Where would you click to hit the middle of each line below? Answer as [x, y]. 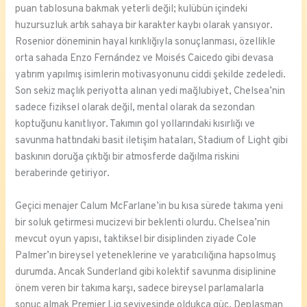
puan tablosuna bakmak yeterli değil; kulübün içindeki [132, 10]
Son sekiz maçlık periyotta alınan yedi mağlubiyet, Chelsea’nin [150, 92]
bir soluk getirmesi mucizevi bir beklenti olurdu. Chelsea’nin [143, 223]
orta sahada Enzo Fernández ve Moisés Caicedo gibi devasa [145, 59]
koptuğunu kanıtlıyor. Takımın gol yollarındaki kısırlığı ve [135, 125]
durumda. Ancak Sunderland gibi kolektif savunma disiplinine [146, 272]
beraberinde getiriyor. [63, 174]
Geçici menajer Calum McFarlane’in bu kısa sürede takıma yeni [149, 206]
